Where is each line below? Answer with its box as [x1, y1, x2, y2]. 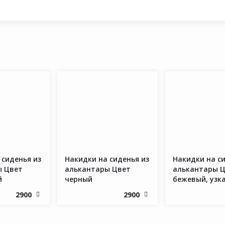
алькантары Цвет [65, 164, 131, 174]
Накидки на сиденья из [65, 154, 149, 164]
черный [65, 174, 92, 184]
